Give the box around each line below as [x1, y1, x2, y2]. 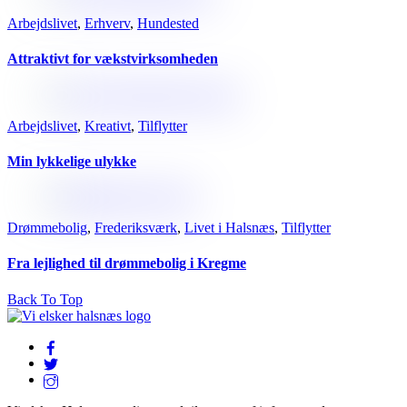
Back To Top [7, 291, 83, 307]
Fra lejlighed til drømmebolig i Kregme [7, 255, 246, 272]
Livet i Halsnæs [184, 220, 274, 236]
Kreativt [84, 117, 131, 134]
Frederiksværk [94, 220, 177, 236]
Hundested [137, 15, 199, 32]
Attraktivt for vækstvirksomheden [7, 51, 218, 67]
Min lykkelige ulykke [7, 153, 136, 169]
